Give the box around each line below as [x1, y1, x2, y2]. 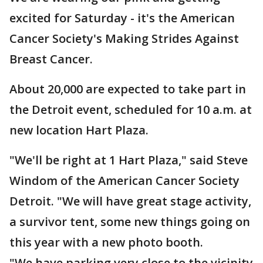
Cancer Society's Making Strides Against [9, 31, 239, 46]
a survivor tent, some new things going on [9, 214, 250, 230]
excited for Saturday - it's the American [9, 10, 235, 26]
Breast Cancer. [9, 51, 93, 67]
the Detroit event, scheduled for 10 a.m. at [9, 102, 252, 117]
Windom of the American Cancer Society [9, 173, 240, 188]
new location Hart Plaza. [9, 122, 149, 138]
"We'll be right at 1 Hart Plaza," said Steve [9, 152, 248, 168]
